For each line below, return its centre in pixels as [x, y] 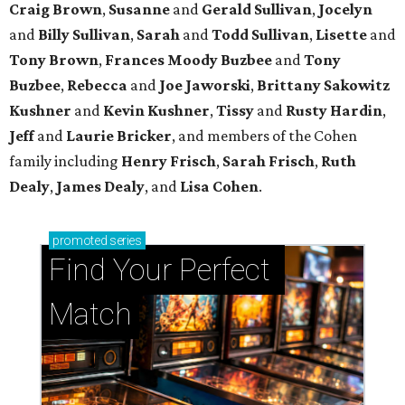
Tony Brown [54, 59]
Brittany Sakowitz [323, 85]
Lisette [343, 34]
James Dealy [100, 186]
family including [65, 160]
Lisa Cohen [219, 186]
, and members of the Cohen [264, 135]
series [124, 240]
